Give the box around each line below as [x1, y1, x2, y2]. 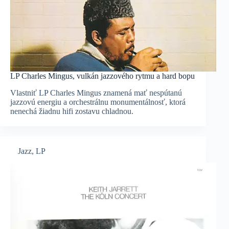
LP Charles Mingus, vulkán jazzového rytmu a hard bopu [10, 72, 195, 81]
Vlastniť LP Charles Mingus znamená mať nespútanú [10, 88, 182, 98]
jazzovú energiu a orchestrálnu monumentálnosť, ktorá [10, 98, 186, 107]
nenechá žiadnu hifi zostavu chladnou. [10, 107, 133, 116]
